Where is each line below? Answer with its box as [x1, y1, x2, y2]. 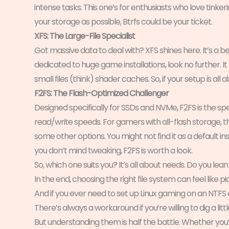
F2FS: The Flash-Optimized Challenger [34, 87, 169, 99]
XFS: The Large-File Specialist [34, 30, 135, 42]
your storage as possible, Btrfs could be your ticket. [34, 15, 212, 28]
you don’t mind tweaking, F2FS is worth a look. [34, 144, 192, 156]
